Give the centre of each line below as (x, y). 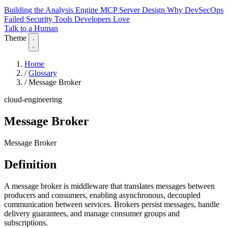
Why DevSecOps (195, 10)
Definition (30, 164)
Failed (15, 19)
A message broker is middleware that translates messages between (109, 186)
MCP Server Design (134, 10)
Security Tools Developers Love (78, 19)
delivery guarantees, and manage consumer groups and (92, 213)
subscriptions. (26, 222)
